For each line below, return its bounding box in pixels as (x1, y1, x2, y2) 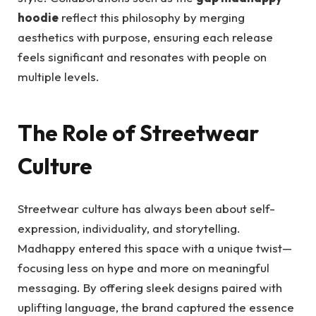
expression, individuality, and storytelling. (18, 221, 241, 236)
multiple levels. (18, 68, 99, 84)
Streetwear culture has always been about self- (18, 201, 275, 217)
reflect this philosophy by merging (59, 9, 245, 25)
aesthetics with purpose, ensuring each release (18, 29, 273, 44)
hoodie (18, 9, 59, 25)
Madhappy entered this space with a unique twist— (18, 241, 292, 256)
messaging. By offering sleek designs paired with (18, 280, 282, 296)
